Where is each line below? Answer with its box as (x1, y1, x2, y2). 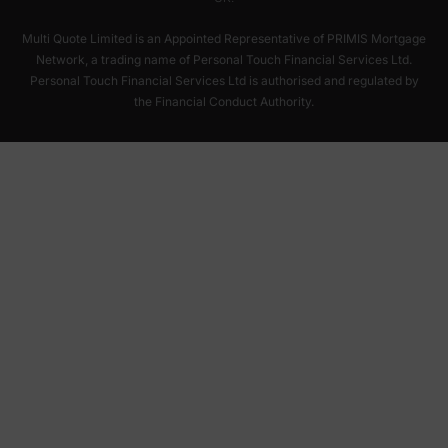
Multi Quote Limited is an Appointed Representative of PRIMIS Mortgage (22, 31, 426, 46)
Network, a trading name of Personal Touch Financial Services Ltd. (36, 52, 412, 67)
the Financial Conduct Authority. (134, 94, 314, 109)
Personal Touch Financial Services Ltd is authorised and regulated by (29, 73, 419, 88)
